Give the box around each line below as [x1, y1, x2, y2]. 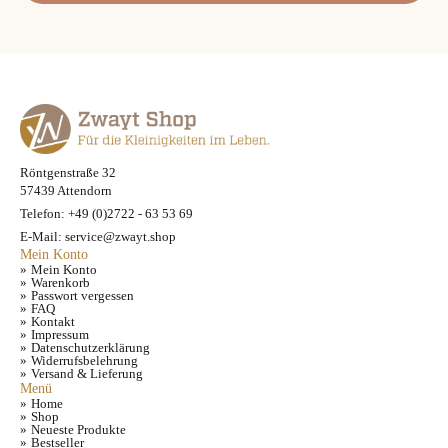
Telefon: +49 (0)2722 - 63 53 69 [20, 206, 193, 222]
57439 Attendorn [20, 183, 112, 199]
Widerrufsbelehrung [31, 353, 138, 369]
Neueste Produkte [31, 422, 126, 438]
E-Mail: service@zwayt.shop [20, 229, 176, 245]
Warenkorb [31, 275, 90, 291]
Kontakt [31, 314, 75, 330]
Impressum [31, 327, 89, 343]
